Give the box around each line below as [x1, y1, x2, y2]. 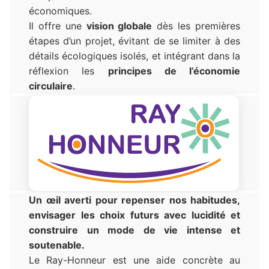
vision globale [86, 19, 153, 32]
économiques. [29, 4, 92, 17]
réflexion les [29, 64, 108, 77]
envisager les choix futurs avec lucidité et [29, 209, 240, 222]
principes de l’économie [107, 64, 240, 77]
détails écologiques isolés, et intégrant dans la [29, 49, 240, 62]
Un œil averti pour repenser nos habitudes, [29, 194, 240, 207]
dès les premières [152, 19, 241, 32]
